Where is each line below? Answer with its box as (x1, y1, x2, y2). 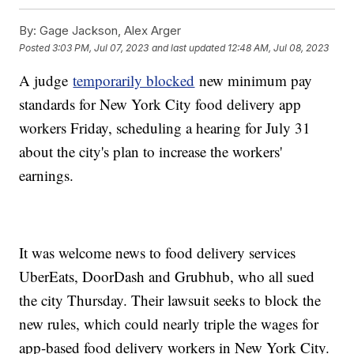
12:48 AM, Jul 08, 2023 (228, 41, 330, 54)
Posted (19, 41, 53, 54)
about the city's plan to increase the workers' (19, 141, 283, 162)
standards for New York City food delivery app (19, 94, 302, 115)
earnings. (19, 165, 74, 186)
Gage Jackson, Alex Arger (36, 23, 182, 39)
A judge (19, 70, 73, 91)
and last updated (152, 41, 226, 54)
